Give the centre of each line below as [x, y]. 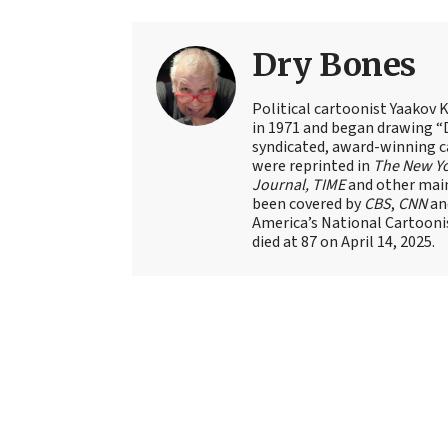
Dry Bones [334, 64]
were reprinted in [312, 165]
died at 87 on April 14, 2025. [343, 241]
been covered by [308, 203]
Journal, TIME [298, 184]
